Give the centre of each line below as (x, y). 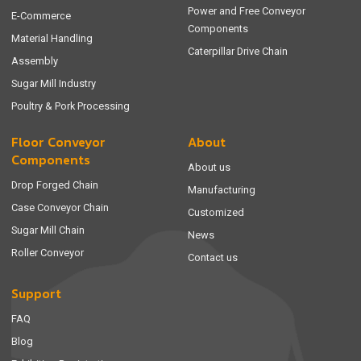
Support (37, 294)
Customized (216, 213)
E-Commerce (41, 15)
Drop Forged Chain (55, 185)
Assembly (35, 60)
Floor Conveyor (59, 142)
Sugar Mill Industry (54, 83)
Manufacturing (222, 190)
